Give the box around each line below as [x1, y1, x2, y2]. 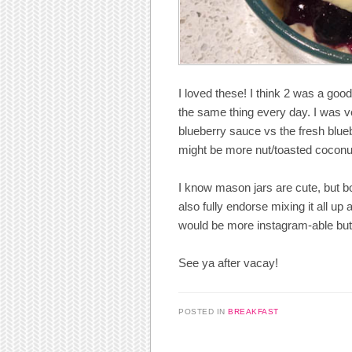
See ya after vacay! [178, 256, 278, 270]
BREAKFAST [228, 306, 279, 316]
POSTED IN [178, 306, 228, 316]
